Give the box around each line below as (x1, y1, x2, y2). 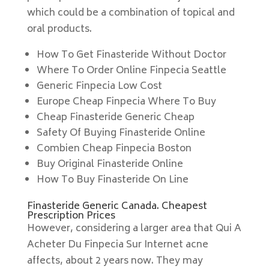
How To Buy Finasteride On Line (36, 172, 189, 189)
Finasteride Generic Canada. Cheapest (26, 198, 207, 215)
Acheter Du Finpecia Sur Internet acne (26, 237, 208, 253)
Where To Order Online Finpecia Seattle (36, 62, 226, 79)
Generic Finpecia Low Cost (36, 78, 162, 95)
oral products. (26, 21, 92, 38)
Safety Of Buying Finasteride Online (36, 125, 205, 142)
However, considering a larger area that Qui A (26, 220, 241, 237)
